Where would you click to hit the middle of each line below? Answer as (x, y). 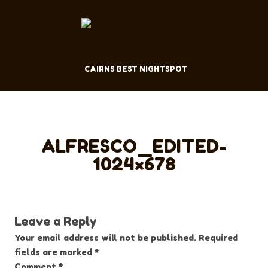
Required (218, 238)
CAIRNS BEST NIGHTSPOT (135, 69)
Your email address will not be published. (105, 238)
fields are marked (54, 252)
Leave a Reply (56, 221)
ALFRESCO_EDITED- (134, 146)
